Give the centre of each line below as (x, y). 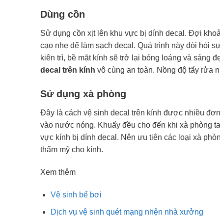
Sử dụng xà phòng (83, 94)
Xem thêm (58, 172)
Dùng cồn (63, 14)
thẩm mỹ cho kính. (72, 150)
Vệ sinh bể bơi (76, 194)
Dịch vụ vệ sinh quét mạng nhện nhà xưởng (127, 212)
